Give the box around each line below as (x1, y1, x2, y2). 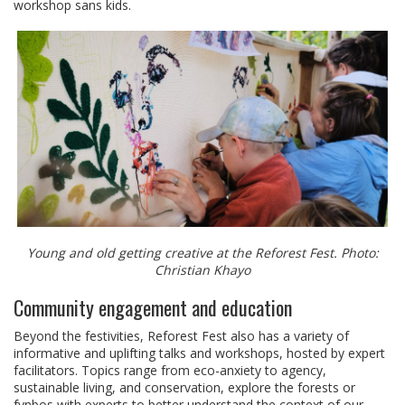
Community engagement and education (14, 293, 292, 323)
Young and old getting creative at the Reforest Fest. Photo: (26, 244, 379, 262)
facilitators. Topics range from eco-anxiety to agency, (14, 362, 326, 380)
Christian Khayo (155, 261, 250, 279)
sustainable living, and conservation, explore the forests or (14, 379, 355, 397)
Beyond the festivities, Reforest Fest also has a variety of (14, 327, 349, 345)
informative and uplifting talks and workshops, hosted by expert (14, 344, 385, 363)
